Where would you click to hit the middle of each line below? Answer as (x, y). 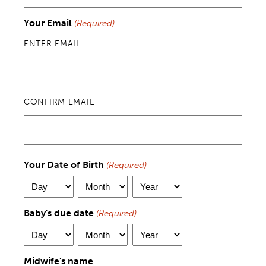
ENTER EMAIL (52, 43)
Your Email (48, 23)
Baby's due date (59, 213)
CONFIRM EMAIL (59, 102)
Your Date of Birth (64, 165)
